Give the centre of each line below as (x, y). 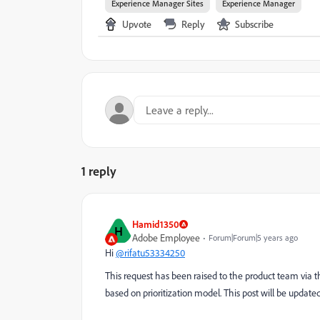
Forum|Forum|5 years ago (253, 237)
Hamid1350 (156, 224)
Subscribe (254, 24)
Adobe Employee (166, 237)
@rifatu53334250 (150, 252)
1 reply (99, 171)
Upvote (137, 24)
